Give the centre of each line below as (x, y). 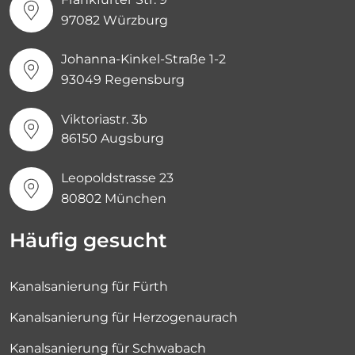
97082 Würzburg (115, 21)
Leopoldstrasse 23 (117, 178)
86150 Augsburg (113, 139)
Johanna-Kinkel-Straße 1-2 (143, 59)
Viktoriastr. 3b (104, 120)
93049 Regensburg (123, 80)
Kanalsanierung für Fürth (89, 286)
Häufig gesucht (88, 240)
